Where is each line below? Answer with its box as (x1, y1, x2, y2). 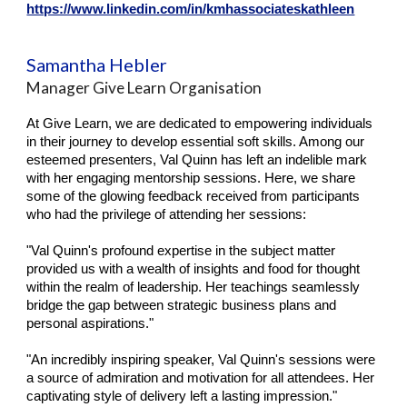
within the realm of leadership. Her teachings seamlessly (26, 280, 361, 294)
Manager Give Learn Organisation (26, 78, 265, 97)
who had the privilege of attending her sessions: (26, 207, 307, 222)
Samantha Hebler (26, 54, 168, 75)
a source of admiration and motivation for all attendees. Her (26, 371, 375, 385)
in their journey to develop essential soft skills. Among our (26, 134, 365, 149)
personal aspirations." (26, 316, 154, 331)
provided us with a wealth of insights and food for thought (26, 262, 361, 276)
